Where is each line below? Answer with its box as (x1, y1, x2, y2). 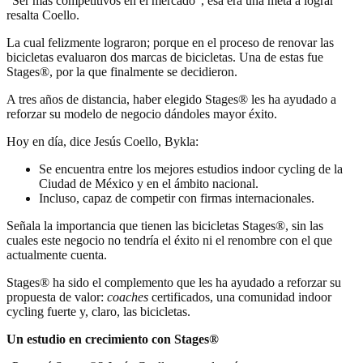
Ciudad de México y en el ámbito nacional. (39, 177, 258, 191)
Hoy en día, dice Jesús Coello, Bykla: (6, 135, 199, 149)
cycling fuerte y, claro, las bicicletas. (6, 305, 190, 319)
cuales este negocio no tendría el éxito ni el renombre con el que (6, 233, 332, 248)
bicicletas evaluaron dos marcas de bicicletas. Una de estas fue (6, 50, 323, 65)
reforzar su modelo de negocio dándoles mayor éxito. (6, 107, 277, 122)
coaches (107, 290, 152, 305)
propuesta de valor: (6, 290, 107, 305)
